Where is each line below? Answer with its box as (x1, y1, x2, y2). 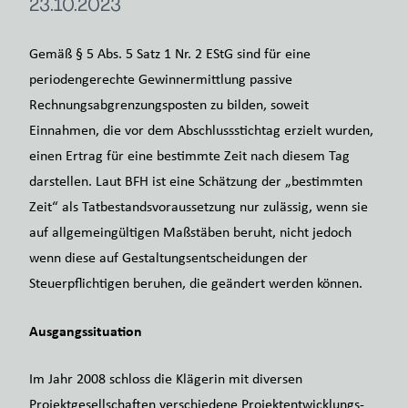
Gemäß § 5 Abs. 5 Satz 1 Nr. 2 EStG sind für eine (29, 44, 311, 63)
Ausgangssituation (29, 321, 142, 341)
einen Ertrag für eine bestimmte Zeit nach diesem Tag (29, 146, 350, 165)
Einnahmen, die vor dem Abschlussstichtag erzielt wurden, (29, 120, 373, 139)
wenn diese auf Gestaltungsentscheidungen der (29, 248, 308, 267)
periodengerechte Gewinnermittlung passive (29, 69, 292, 88)
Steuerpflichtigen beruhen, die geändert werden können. (29, 273, 362, 292)
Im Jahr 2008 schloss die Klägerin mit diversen (29, 369, 302, 388)
